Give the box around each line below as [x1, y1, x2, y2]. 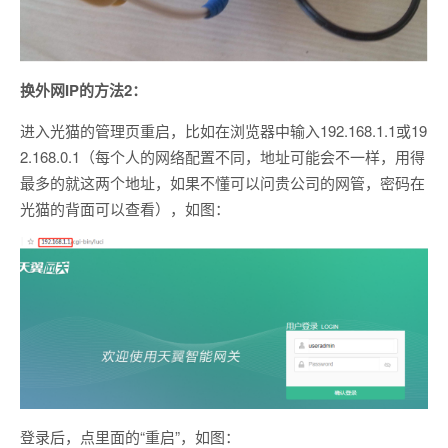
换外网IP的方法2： [20, 78, 147, 101]
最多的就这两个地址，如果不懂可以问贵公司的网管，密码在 [20, 171, 425, 193]
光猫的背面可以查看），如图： [20, 197, 230, 219]
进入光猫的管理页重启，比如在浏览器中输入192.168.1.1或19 [20, 119, 427, 141]
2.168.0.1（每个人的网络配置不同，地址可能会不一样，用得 [20, 145, 425, 167]
